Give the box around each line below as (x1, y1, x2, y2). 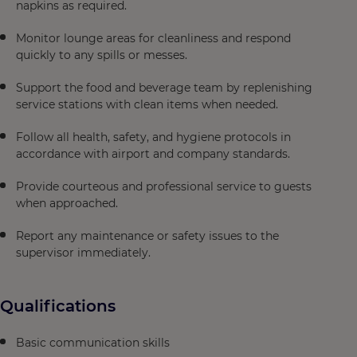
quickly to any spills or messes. (16, 48, 187, 62)
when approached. (16, 196, 118, 210)
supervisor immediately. (16, 245, 151, 260)
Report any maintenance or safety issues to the (16, 229, 279, 243)
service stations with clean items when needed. (16, 97, 278, 112)
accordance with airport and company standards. (16, 147, 290, 161)
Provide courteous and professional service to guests (16, 179, 312, 194)
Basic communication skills (16, 335, 170, 350)
